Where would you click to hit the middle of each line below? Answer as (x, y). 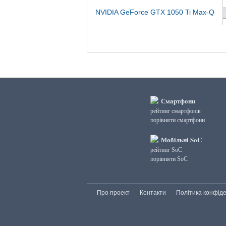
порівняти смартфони (178, 120)
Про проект (113, 193)
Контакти (153, 193)
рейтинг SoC (166, 150)
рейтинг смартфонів (176, 111)
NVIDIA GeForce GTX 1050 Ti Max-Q (155, 12)
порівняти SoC (169, 159)
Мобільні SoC (181, 139)
